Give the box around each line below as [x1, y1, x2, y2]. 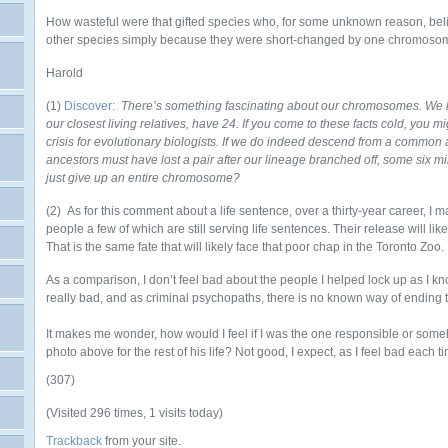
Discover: [64, 99, 115, 113]
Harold [46, 66, 83, 80]
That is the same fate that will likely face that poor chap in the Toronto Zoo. [46, 240, 444, 254]
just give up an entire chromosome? [46, 171, 240, 185]
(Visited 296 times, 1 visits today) [46, 406, 223, 420]
